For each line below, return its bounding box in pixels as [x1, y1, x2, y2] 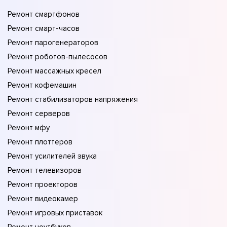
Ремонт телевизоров [8, 166, 82, 175]
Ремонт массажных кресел [8, 66, 101, 76]
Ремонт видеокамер [8, 194, 78, 204]
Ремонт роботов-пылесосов [8, 52, 107, 62]
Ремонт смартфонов [8, 10, 80, 19]
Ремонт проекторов [8, 180, 78, 190]
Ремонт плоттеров [8, 137, 72, 147]
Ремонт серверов [8, 109, 70, 119]
